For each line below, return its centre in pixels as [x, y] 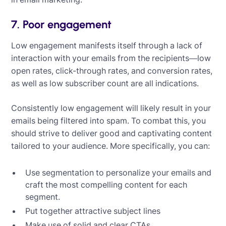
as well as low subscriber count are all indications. [106, 83]
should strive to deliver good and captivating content [112, 133]
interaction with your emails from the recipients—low [111, 58]
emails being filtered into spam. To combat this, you [109, 120]
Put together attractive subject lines [93, 211]
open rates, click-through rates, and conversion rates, [112, 70]
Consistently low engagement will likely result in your [111, 108]
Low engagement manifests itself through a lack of [107, 45]
